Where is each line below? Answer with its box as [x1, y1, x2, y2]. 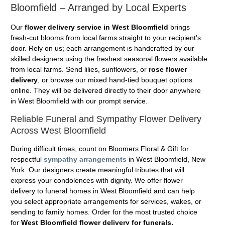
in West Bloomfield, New [127, 155, 205, 163]
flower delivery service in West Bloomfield [25, 23, 168, 32]
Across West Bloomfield [11, 126, 106, 136]
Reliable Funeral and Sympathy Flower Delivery [11, 114, 201, 125]
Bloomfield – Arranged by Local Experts [11, 2, 186, 14]
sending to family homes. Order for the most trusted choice [11, 207, 197, 216]
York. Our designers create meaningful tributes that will [11, 165, 184, 174]
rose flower [149, 65, 187, 74]
